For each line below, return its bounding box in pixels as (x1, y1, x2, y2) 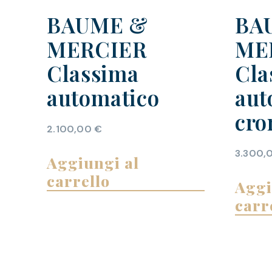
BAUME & (47, 10, 148, 39)
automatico (47, 83, 160, 112)
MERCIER (47, 35, 147, 64)
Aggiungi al (47, 152, 140, 173)
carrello (47, 171, 110, 191)
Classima (47, 59, 139, 88)
